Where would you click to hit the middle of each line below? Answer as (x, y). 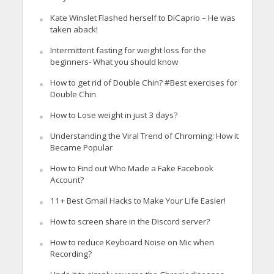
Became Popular (81, 147)
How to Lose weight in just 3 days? (113, 115)
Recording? (71, 254)
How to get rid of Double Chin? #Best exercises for (143, 82)
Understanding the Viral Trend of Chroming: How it (144, 135)
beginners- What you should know (114, 61)
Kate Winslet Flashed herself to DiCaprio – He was (143, 17)
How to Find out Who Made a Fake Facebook (131, 168)
